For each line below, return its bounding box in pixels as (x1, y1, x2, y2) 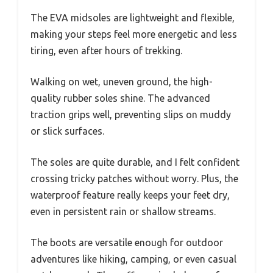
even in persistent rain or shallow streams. (30, 205, 216, 217)
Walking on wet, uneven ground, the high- (30, 76, 213, 87)
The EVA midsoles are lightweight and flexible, (30, 12, 235, 23)
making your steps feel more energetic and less (30, 28, 237, 40)
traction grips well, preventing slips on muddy (30, 108, 231, 120)
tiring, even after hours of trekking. (30, 44, 182, 56)
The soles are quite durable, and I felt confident (30, 156, 239, 168)
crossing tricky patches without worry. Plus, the (30, 172, 238, 184)
